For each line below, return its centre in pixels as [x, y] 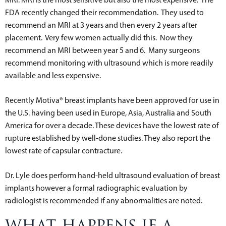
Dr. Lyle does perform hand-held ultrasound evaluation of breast [112, 175]
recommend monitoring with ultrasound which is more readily [109, 63]
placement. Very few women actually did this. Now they [99, 37]
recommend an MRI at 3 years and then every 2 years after [101, 25]
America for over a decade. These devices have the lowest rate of [112, 125]
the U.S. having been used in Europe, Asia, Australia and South [108, 112]
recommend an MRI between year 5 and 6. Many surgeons [102, 50]
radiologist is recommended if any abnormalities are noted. [104, 200]
